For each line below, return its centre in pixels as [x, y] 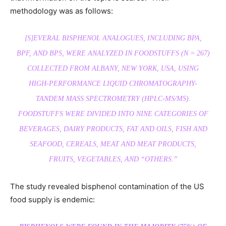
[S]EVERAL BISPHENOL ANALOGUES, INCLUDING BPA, [113, 38]
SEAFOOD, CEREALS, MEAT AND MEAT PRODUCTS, [113, 144]
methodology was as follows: [62, 11]
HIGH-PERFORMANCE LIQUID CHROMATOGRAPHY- [113, 83]
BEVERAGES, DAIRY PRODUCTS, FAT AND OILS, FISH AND [113, 129]
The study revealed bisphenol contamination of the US [107, 186]
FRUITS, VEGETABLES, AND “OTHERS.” [113, 159]
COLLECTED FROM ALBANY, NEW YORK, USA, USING [113, 68]
